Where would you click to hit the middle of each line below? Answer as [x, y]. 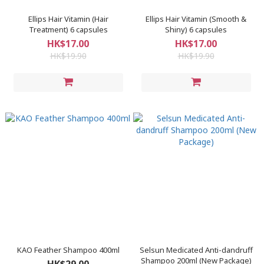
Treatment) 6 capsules [68, 29]
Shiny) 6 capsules [196, 29]
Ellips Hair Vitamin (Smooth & [196, 19]
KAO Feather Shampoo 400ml [68, 250]
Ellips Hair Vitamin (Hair [68, 19]
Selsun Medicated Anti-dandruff [196, 250]
